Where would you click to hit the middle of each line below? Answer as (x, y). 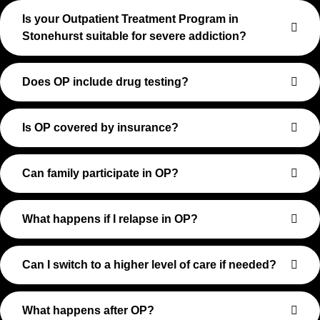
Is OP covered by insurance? (100, 127)
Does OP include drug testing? (105, 82)
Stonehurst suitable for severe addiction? (134, 36)
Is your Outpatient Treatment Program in (130, 19)
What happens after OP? (88, 310)
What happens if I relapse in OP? (110, 219)
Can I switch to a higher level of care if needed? (149, 265)
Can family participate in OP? (100, 173)
